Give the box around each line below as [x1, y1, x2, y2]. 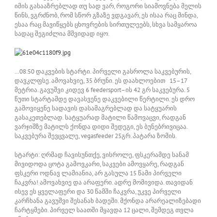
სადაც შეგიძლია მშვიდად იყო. [15, 29, 109, 38]
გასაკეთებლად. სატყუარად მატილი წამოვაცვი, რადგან [15, 113, 186, 122]
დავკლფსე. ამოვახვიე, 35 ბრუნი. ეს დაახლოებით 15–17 [15, 76, 187, 85]
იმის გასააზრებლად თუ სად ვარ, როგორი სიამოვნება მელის [15, 1, 201, 10]
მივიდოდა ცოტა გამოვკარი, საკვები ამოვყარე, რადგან [15, 159, 184, 168]
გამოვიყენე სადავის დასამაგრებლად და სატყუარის [15, 104, 177, 112]
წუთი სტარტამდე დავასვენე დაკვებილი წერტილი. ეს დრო [15, 94, 195, 103]
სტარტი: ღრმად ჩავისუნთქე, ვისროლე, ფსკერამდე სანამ [15, 150, 189, 159]
